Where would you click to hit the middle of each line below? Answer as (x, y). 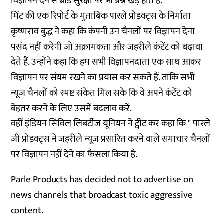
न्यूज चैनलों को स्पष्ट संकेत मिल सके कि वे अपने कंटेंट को (102, 93)
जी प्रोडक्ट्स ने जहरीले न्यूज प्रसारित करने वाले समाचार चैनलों (111, 139)
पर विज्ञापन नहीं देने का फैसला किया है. (74, 154)
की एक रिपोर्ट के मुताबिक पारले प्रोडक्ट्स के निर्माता (107, 16)
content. (27, 210)
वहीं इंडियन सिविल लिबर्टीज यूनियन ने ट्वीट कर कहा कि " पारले (111, 124)
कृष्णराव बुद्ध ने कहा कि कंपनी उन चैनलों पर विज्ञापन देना (103, 31)
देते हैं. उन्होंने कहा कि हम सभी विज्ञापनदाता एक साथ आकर (106, 62)
